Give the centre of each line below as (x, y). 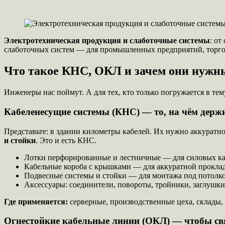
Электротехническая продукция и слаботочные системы (107, 41)
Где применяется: (36, 201)
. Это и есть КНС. (66, 140)
